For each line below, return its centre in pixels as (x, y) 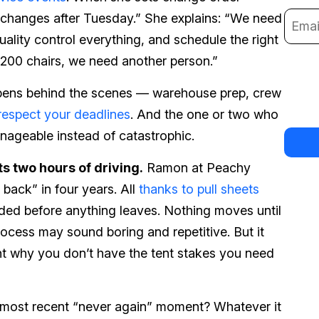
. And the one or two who (204, 114)
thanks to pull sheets (199, 189)
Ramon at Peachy (197, 168)
